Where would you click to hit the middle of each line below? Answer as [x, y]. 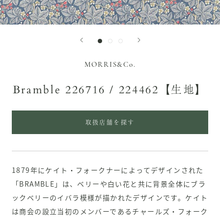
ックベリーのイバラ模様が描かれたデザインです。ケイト [110, 198]
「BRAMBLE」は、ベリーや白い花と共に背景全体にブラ [109, 184]
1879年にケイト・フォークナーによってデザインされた [108, 170]
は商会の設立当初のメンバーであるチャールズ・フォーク [110, 211]
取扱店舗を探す [110, 124]
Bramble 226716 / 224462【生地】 [110, 90]
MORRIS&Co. [110, 65]
